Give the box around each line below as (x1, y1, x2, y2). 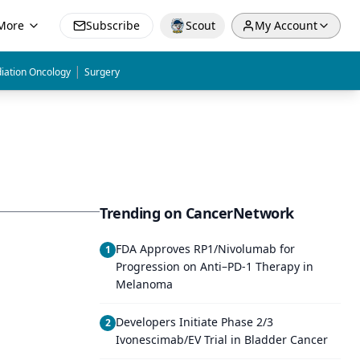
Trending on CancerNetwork (100, 203, 294, 223)
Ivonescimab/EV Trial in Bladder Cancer (116, 332, 328, 347)
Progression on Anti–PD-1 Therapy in (116, 259, 313, 274)
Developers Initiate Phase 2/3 (116, 314, 273, 329)
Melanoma (116, 276, 173, 292)
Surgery (84, 65, 120, 79)
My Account (255, 18, 317, 33)
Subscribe (86, 18, 140, 33)
